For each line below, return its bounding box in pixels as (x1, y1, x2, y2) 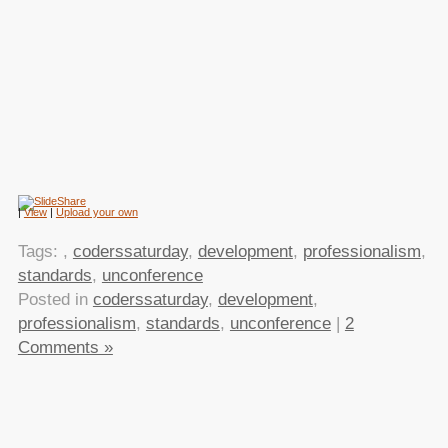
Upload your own (55, 206, 138, 219)
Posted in (17, 289, 93, 309)
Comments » (17, 337, 113, 357)
